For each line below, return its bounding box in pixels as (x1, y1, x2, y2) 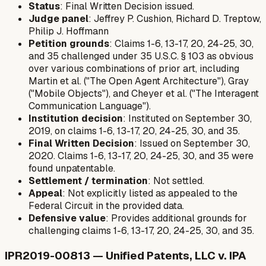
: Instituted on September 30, (123, 112, 252, 125)
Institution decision (28, 112, 123, 125)
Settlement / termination (28, 175, 148, 188)
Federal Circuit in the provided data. (28, 199, 184, 213)
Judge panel (28, 12, 88, 26)
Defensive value (28, 212, 106, 225)
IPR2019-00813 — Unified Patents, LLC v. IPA (5, 248, 246, 264)
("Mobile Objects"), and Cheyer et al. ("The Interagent (28, 87, 259, 100)
